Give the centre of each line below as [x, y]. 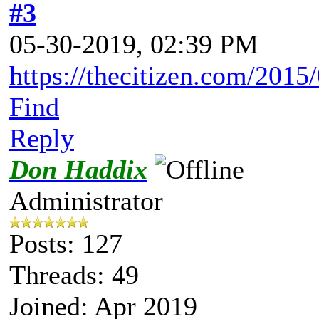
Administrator [86, 200]
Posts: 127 [66, 243]
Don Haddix [78, 169]
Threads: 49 [74, 274]
